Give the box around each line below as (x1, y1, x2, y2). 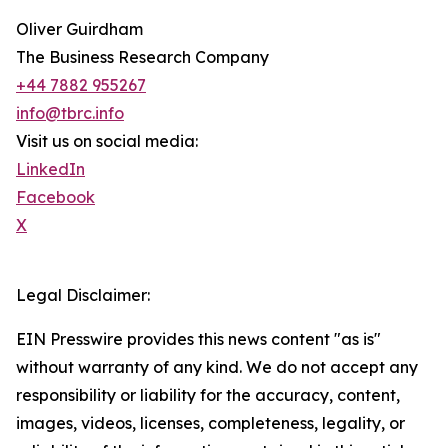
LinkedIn (16, 159, 85, 180)
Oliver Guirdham (16, 19, 143, 40)
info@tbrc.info (16, 103, 124, 124)
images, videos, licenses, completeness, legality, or (16, 413, 405, 434)
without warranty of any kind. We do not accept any (16, 357, 418, 378)
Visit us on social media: (16, 131, 198, 152)
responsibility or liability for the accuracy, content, (16, 385, 400, 406)
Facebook (16, 187, 95, 208)
